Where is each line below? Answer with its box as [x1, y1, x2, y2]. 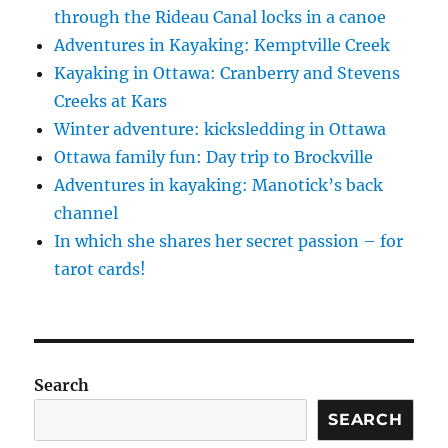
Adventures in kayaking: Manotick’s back [54, 174, 384, 195]
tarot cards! [54, 258, 147, 279]
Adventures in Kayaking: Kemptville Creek [54, 34, 391, 55]
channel [54, 202, 119, 223]
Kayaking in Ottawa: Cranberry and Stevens [54, 62, 401, 83]
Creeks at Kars [54, 90, 168, 111]
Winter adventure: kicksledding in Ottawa [54, 118, 387, 139]
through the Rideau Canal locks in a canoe [54, 6, 387, 27]
